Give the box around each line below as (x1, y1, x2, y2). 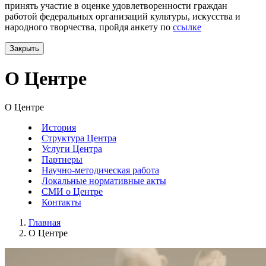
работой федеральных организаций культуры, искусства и (5, 11, 240, 22)
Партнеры (42, 154, 83, 165)
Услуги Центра (42, 144, 102, 154)
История (42, 122, 76, 133)
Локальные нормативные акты (42, 176, 166, 186)
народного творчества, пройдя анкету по (5, 22, 173, 33)
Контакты (42, 197, 81, 208)
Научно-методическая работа (42, 165, 159, 176)
